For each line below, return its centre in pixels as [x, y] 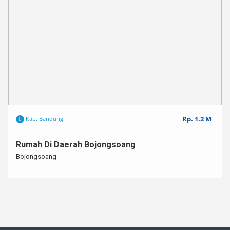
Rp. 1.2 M [197, 119]
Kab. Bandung [44, 118]
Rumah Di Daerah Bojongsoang [76, 145]
